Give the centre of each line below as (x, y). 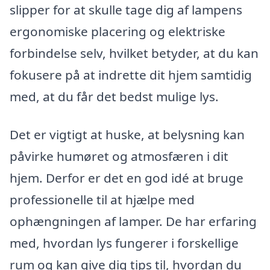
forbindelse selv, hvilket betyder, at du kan (134, 53)
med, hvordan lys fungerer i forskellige (124, 243)
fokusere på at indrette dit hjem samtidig (131, 74)
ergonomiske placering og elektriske (118, 31)
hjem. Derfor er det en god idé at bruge (127, 178)
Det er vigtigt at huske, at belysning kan (127, 135)
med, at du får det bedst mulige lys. (114, 96)
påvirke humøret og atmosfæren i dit (119, 156)
